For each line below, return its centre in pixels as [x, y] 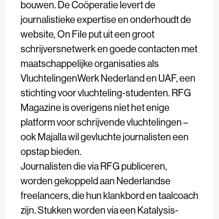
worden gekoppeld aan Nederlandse [96, 181]
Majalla [52, 137]
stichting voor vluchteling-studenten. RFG [106, 93]
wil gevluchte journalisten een [128, 137]
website [37, 34]
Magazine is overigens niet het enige [95, 108]
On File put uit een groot [106, 34]
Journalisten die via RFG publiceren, [94, 166]
